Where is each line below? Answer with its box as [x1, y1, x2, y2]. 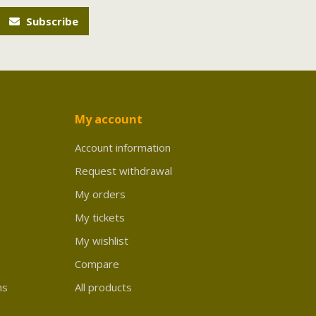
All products [75, 279, 132, 294]
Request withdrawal [75, 163, 172, 178]
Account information [75, 140, 171, 154]
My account [75, 110, 142, 127]
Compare [75, 256, 119, 271]
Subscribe [23, 13, 78, 28]
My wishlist [75, 233, 128, 248]
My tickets [75, 209, 125, 224]
